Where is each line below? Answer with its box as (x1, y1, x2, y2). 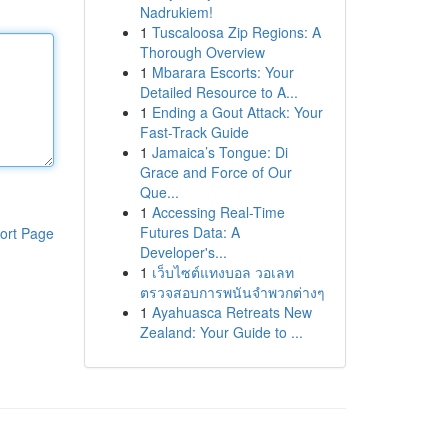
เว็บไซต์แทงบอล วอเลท (151, 262, 294, 282)
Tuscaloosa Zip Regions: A (151, 22, 321, 42)
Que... (139, 182, 179, 202)
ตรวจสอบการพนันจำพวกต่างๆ (139, 282, 325, 302)
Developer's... (139, 242, 227, 262)
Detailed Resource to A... (139, 82, 298, 102)
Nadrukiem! (139, 2, 213, 22)
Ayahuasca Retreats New (151, 302, 312, 322)
